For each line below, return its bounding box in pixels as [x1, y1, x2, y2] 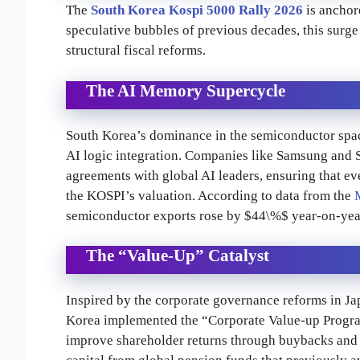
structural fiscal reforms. [66, 43, 206, 59]
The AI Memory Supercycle [86, 80, 285, 100]
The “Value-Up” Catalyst [86, 246, 269, 266]
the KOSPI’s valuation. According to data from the [66, 187, 354, 203]
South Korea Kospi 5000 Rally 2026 [91, 2, 303, 18]
